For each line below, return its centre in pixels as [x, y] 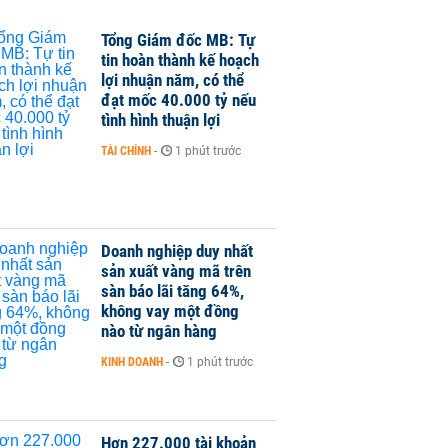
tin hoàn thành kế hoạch [180, 60]
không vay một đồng [170, 311]
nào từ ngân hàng [159, 331]
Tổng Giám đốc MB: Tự [178, 40]
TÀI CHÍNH [126, 151]
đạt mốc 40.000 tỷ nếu [178, 100]
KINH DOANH [132, 362]
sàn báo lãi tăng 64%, [172, 291]
